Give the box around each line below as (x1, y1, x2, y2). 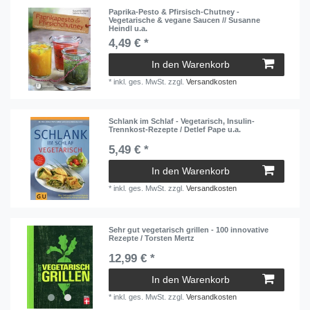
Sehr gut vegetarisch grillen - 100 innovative (109, 226, 269, 235)
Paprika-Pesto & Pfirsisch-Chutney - (109, 8, 240, 17)
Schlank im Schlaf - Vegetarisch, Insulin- (109, 116, 255, 125)
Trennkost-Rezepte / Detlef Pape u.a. (109, 125, 241, 134)
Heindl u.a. (109, 24, 148, 33)
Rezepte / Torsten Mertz (109, 234, 195, 243)
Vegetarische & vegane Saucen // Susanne (109, 16, 261, 25)
